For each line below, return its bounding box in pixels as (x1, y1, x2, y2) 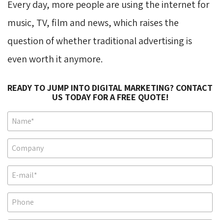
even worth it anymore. (7, 52, 103, 65)
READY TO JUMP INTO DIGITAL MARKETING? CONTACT (7, 82, 213, 93)
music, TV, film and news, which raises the (7, 16, 179, 29)
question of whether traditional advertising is (7, 34, 192, 47)
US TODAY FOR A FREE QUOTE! (52, 91, 168, 103)
